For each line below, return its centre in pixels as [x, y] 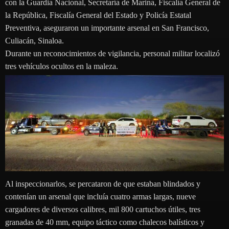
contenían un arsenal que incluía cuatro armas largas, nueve [100, 196]
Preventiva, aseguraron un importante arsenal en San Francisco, [107, 28]
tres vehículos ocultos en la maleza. [62, 66]
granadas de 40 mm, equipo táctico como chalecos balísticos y [105, 222]
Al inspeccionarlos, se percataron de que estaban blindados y [103, 184]
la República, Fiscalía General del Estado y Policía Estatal [98, 15]
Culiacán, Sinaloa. [35, 40]
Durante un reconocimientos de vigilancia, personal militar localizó [112, 53]
